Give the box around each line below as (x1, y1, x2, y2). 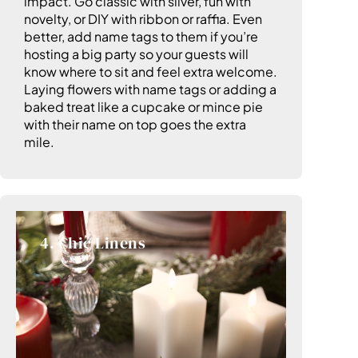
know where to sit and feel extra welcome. (24, 63, 277, 81)
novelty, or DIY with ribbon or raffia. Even (24, 10, 262, 28)
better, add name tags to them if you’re (24, 28, 258, 46)
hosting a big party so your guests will (24, 46, 249, 63)
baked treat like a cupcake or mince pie (24, 98, 263, 116)
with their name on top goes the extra (24, 116, 246, 133)
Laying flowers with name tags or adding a (24, 81, 276, 98)
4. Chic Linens (40, 232, 145, 255)
